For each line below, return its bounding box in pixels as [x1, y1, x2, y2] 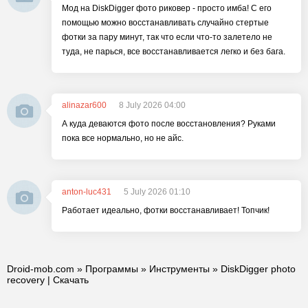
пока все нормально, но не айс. [62, 133, 184, 143]
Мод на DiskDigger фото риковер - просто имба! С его [62, 3, 272, 13]
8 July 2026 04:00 [119, 100, 186, 110]
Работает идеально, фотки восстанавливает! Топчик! [62, 206, 269, 215]
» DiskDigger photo [210, 263, 296, 274]
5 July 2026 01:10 [124, 187, 190, 197]
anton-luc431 [62, 187, 111, 197]
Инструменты [149, 263, 210, 274]
